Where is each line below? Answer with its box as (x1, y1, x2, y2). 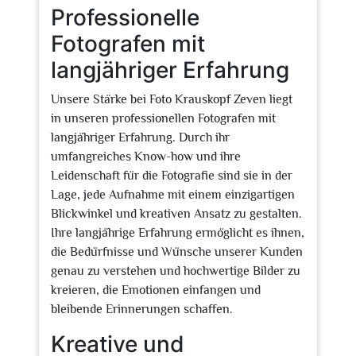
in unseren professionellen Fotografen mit (51, 111, 276, 126)
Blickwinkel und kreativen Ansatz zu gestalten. (51, 207, 302, 221)
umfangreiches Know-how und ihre (51, 149, 241, 164)
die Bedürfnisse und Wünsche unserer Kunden (51, 245, 303, 259)
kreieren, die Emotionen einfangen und (51, 283, 261, 297)
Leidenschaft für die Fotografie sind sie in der (51, 168, 292, 183)
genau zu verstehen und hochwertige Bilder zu (51, 264, 300, 278)
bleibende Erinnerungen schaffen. (51, 302, 233, 316)
